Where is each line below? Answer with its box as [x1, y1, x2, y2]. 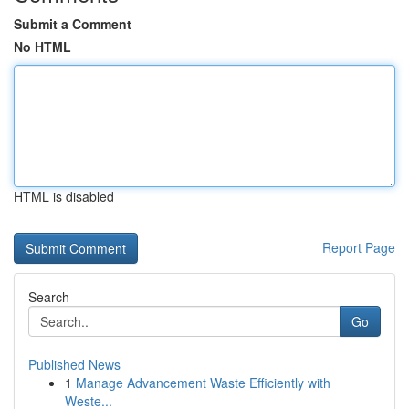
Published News [28, 355, 121, 373]
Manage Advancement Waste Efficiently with [76, 373, 330, 392]
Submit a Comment [14, 15, 131, 33]
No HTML [14, 37, 71, 56]
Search [28, 288, 69, 306]
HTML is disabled [14, 187, 114, 205]
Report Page [322, 238, 395, 257]
